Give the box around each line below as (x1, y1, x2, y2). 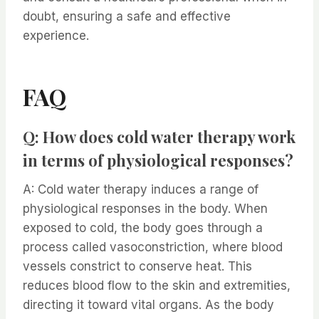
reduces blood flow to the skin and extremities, (23, 278, 291, 293)
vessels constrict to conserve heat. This (23, 259, 252, 274)
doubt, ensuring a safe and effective (23, 9, 231, 24)
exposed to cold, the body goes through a (23, 221, 263, 236)
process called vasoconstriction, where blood (23, 240, 283, 255)
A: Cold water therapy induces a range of (23, 182, 258, 197)
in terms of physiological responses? (23, 150, 293, 172)
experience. (23, 28, 89, 43)
